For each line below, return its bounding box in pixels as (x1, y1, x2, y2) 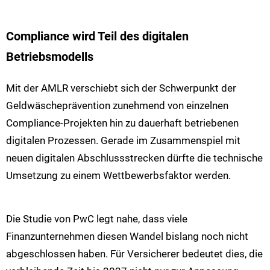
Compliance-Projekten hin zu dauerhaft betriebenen (6, 116, 239, 129)
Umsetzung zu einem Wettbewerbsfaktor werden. (6, 169, 231, 181)
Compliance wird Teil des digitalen (6, 29, 189, 43)
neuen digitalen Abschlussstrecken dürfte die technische (6, 151, 263, 164)
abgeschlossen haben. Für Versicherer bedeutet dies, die (6, 248, 263, 260)
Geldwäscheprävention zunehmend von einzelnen (6, 99, 228, 111)
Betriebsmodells (6, 49, 93, 64)
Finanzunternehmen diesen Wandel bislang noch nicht (6, 230, 248, 243)
